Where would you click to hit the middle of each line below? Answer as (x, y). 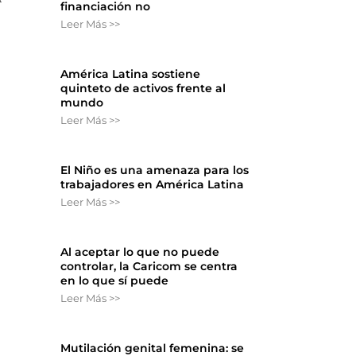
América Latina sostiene (131, 74)
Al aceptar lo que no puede (140, 252)
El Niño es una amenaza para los (155, 170)
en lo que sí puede (115, 280)
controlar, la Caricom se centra (149, 266)
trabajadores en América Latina (153, 184)
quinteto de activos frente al (143, 88)
